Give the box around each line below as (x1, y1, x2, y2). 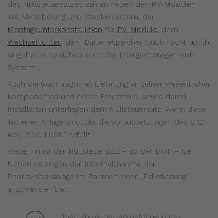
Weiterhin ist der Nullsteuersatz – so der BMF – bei (7, 146, 193, 156)
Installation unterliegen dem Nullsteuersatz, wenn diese (7, 105, 206, 114)
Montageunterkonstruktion (7, 25, 102, 35)
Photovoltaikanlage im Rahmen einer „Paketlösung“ (7, 172, 190, 182)
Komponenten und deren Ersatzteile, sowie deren (7, 92, 186, 102)
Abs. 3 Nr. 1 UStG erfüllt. (7, 130, 92, 140)
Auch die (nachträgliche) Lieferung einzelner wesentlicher (7, 79, 211, 89)
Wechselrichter (7, 37, 61, 47)
